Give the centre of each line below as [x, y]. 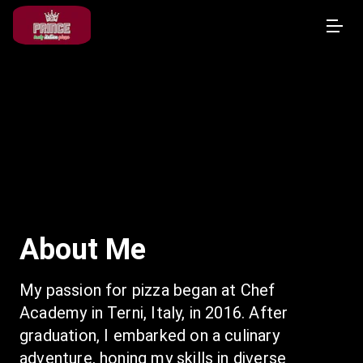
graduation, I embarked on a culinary [149, 335]
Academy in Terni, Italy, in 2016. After [154, 313]
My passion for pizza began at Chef [147, 290]
